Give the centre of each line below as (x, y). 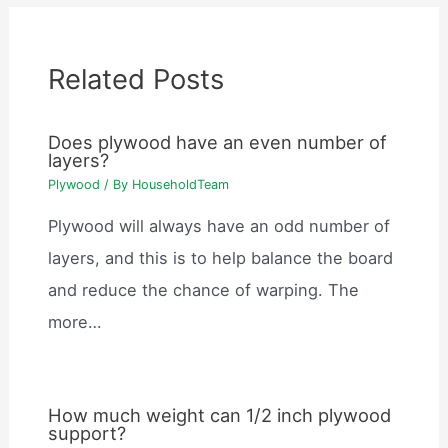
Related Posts (136, 79)
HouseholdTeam (181, 184)
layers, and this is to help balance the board (221, 258)
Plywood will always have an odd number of (219, 226)
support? (87, 432)
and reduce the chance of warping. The (204, 290)
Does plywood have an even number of (218, 142)
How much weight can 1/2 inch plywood (220, 414)
